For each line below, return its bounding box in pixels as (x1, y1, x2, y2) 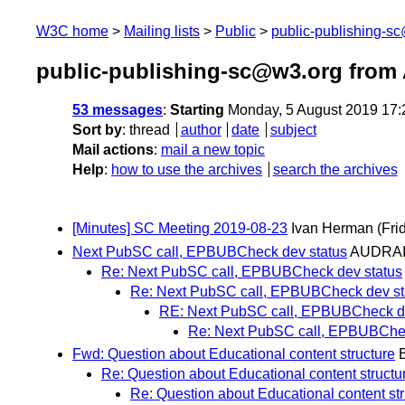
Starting (170, 102, 224, 118)
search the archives (272, 162, 398, 178)
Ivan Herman (291, 221, 373, 237)
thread (129, 122, 170, 138)
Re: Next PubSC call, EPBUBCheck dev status (101, 263, 402, 279)
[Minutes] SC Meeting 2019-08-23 (72, 221, 287, 237)
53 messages (72, 102, 163, 118)
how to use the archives (111, 162, 262, 178)
